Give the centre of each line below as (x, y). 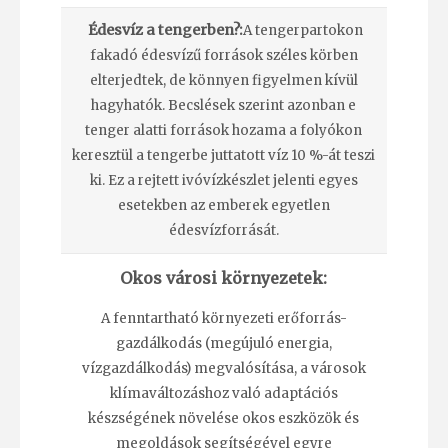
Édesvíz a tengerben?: (165, 29)
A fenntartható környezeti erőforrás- (223, 319)
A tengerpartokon (302, 30)
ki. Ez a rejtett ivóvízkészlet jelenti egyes (223, 180)
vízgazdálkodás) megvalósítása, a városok (223, 369)
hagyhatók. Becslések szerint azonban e (224, 105)
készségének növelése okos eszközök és (224, 419)
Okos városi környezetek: (224, 277)
